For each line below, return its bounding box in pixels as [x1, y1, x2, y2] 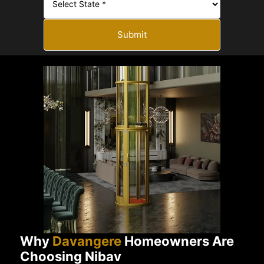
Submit [117, 28, 147, 40]
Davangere [52, 233, 122, 249]
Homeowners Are [121, 233, 235, 249]
